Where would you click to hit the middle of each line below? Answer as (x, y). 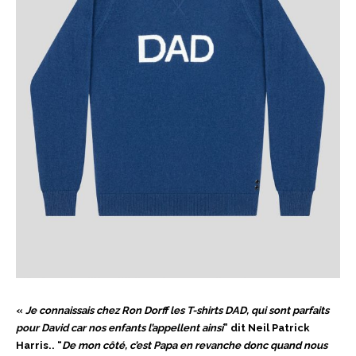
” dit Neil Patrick (267, 328)
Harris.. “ (39, 346)
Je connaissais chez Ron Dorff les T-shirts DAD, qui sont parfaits (177, 311)
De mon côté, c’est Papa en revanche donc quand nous (195, 346)
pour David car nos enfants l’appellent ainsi (120, 328)
